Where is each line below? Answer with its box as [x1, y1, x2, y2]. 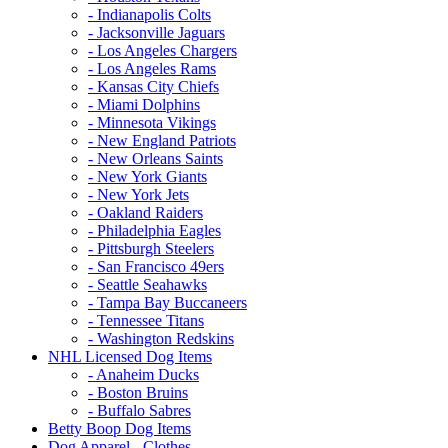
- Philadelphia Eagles [88, 221, 221, 239]
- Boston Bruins [88, 383, 188, 401]
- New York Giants [88, 167, 207, 185]
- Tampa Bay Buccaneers [88, 293, 247, 311]
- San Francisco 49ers [88, 257, 224, 275]
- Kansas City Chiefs [88, 77, 219, 95]
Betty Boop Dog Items [48, 419, 191, 437]
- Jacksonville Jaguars [88, 23, 225, 41]
